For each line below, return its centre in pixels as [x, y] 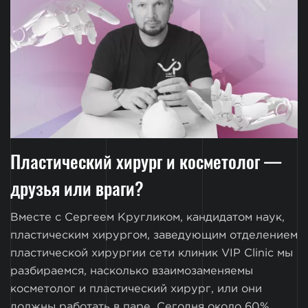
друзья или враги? [77, 188]
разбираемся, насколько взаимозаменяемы [132, 272]
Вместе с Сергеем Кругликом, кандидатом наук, [147, 218]
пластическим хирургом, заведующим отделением [154, 236]
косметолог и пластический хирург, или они [136, 289]
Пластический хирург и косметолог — [146, 161]
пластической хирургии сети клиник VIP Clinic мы [152, 254]
